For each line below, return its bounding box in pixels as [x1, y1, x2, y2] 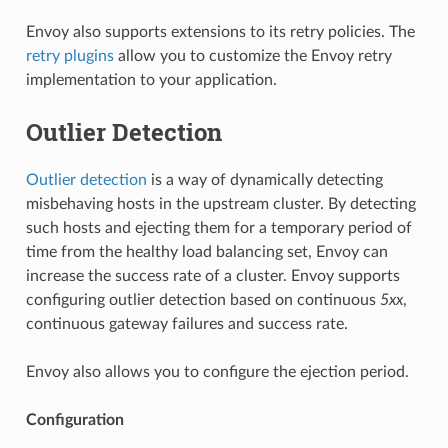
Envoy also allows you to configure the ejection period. [25, 363, 409, 380]
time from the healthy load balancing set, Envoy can [25, 243, 388, 260]
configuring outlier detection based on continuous [25, 291, 380, 308]
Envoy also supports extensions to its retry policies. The [25, 23, 415, 40]
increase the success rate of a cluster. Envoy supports [25, 267, 400, 284]
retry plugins [25, 47, 114, 64]
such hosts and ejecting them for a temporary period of [25, 219, 412, 236]
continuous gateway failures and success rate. [25, 315, 348, 332]
